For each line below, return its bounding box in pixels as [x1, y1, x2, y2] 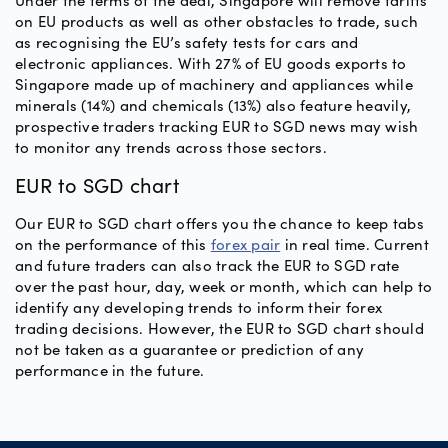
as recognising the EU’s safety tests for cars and [15, 32, 359, 52]
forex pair [210, 234, 281, 254]
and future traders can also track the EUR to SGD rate [15, 255, 400, 275]
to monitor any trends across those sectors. [15, 137, 327, 157]
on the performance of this [15, 234, 211, 254]
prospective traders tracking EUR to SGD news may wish [15, 116, 419, 136]
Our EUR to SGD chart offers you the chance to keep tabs [15, 213, 424, 233]
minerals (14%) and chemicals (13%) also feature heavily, [15, 95, 411, 115]
